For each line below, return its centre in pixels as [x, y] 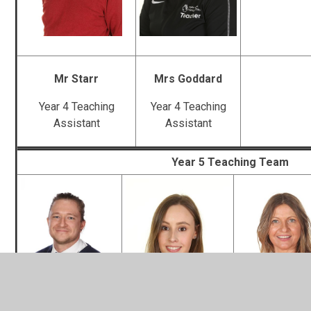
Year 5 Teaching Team [230, 162]
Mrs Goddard [188, 78]
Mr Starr [77, 78]
